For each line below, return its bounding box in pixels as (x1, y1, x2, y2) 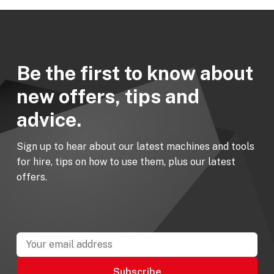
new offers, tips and (17, 84, 199, 108)
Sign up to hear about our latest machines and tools (17, 140, 254, 152)
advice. (17, 108, 81, 131)
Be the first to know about (17, 61, 253, 84)
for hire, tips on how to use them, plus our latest (17, 155, 235, 168)
